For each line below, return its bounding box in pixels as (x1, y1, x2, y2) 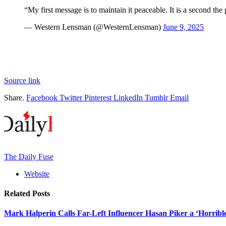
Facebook (26, 93, 58, 102)
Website (24, 169, 49, 178)
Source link (4, 76, 40, 85)
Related (4, 189, 32, 198)
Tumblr (145, 93, 168, 102)
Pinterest (84, 93, 111, 102)
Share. (4, 93, 24, 102)
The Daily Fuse (4, 152, 53, 161)
